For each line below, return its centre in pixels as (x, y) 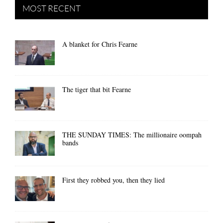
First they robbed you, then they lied (113, 180)
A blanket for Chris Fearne (100, 44)
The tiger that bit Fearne (97, 90)
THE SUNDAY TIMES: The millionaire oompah (132, 135)
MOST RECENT (52, 8)
